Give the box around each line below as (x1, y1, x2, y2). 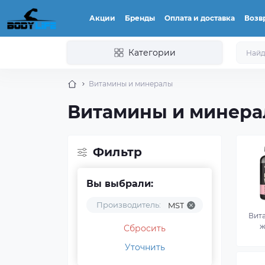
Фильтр (93, 145, 143, 159)
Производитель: (96, 200, 161, 209)
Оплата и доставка (164, 14, 235, 22)
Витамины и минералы (89, 79, 173, 88)
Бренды (124, 14, 155, 22)
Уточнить (124, 242, 165, 253)
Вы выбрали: (86, 178, 153, 189)
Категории (128, 47, 176, 58)
